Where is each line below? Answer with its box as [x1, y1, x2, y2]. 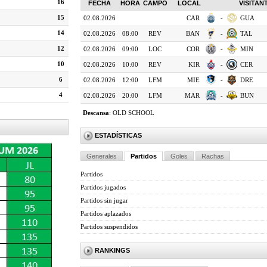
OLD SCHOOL [113, 109, 154, 116]
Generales [86, 153, 117, 160]
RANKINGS [95, 247, 130, 254]
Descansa [83, 109, 109, 116]
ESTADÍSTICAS [95, 132, 142, 139]
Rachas [201, 153, 224, 160]
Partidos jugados [80, 184, 126, 191]
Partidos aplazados [80, 210, 131, 217]
